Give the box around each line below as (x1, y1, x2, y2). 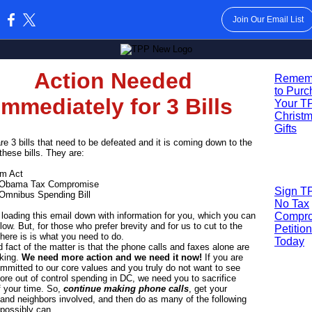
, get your (189, 283, 227, 294)
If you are (202, 252, 243, 263)
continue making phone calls (63, 283, 189, 294)
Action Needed (34, 68, 192, 93)
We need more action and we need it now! (22, 252, 202, 263)
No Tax (274, 198, 309, 210)
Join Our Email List (232, 15, 304, 24)
